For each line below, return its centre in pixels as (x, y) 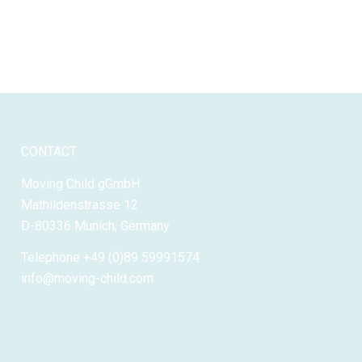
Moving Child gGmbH (81, 183)
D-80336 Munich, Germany (96, 225)
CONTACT (49, 152)
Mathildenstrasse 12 (80, 204)
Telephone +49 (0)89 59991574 (111, 258)
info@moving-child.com (88, 279)
